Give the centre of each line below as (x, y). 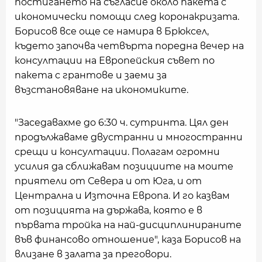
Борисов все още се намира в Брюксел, (112, 31)
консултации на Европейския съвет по (115, 61)
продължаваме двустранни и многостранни (129, 137)
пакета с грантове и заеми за (91, 75)
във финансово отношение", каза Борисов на (128, 239)
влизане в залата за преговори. (93, 254)
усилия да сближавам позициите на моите (124, 166)
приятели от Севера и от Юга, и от (108, 181)
